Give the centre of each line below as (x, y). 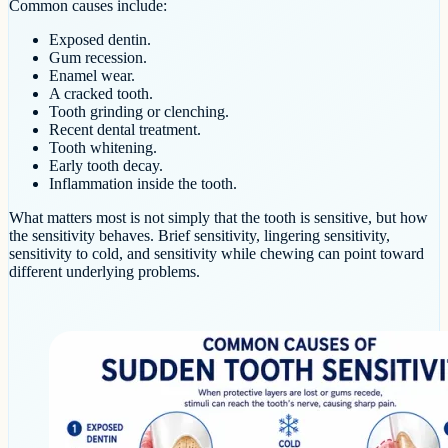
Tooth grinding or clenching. (139, 111)
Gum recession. (98, 57)
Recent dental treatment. (125, 129)
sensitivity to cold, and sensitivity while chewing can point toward (216, 253)
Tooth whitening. (103, 147)
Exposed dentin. (100, 39)
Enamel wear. (92, 75)
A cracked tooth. (101, 93)
